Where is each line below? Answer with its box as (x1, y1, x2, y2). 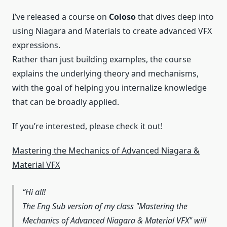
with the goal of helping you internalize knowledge (12, 82, 207, 94)
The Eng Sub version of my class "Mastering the (22, 201, 187, 212)
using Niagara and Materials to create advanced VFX (12, 25, 212, 37)
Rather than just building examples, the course (12, 54, 191, 65)
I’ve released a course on (12, 11, 109, 23)
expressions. (12, 40, 60, 51)
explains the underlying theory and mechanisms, (12, 68, 199, 80)
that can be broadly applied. (12, 96, 119, 108)
